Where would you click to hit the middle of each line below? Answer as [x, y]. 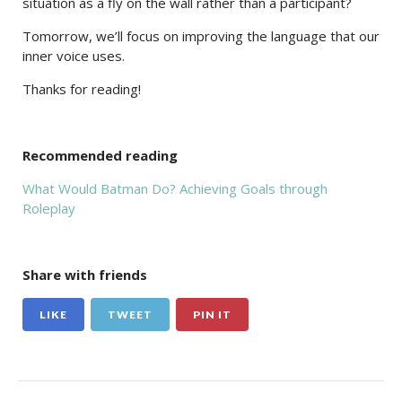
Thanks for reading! [82, 89]
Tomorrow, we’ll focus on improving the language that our [201, 36]
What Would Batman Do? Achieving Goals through [175, 189]
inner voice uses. [74, 56]
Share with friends [85, 275]
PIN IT [212, 315]
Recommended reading [100, 156]
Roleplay [49, 209]
